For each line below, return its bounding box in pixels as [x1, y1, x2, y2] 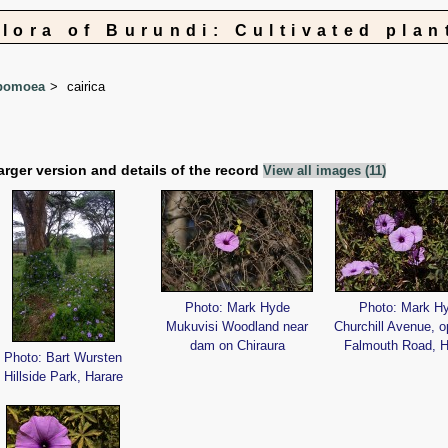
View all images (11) [263, 162, 386, 178]
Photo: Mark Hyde [184, 300, 290, 316]
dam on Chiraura [189, 338, 285, 354]
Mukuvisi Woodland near [166, 319, 308, 335]
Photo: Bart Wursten [4, 350, 122, 366]
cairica [67, 78, 105, 94]
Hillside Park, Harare [3, 369, 123, 385]
